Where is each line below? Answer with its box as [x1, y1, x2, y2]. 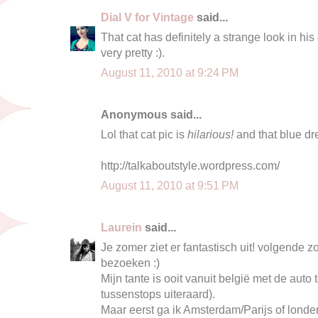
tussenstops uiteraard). [101, 287, 215, 300]
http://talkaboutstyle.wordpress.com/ [101, 158, 280, 172]
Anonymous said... [101, 107, 202, 121]
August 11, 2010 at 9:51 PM [101, 178, 238, 192]
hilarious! [187, 127, 234, 141]
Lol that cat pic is [101, 127, 187, 141]
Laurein [101, 220, 145, 234]
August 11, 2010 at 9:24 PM [101, 65, 238, 79]
